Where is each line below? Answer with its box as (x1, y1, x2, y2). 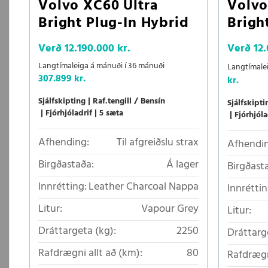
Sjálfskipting (38, 94, 86, 108)
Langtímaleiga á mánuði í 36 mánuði (38, 59, 165, 73)
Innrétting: (38, 178, 87, 196)
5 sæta (99, 106, 123, 120)
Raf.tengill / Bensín (93, 94, 165, 108)
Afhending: (38, 133, 89, 151)
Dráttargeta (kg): (38, 222, 116, 240)
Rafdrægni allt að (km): (38, 244, 142, 262)
